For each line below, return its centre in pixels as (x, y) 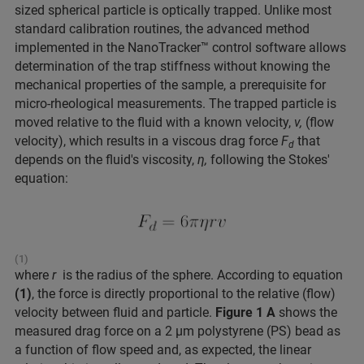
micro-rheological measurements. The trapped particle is (175, 103)
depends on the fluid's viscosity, (104, 159)
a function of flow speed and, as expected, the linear (163, 350)
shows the (306, 313)
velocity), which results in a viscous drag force (148, 141)
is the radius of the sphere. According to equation (199, 275)
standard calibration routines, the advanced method (162, 28)
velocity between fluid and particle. (115, 313)
